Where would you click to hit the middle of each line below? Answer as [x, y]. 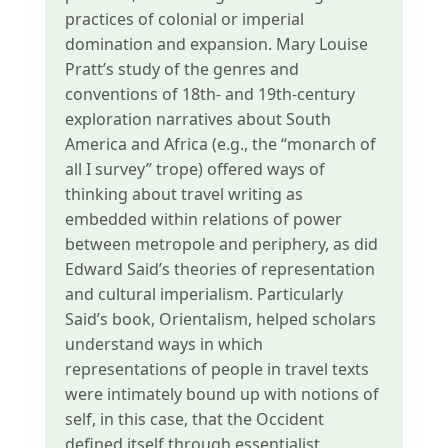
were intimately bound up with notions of [221, 394]
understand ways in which [163, 344]
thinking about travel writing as [183, 194]
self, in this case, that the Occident [194, 419]
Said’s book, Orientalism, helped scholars [220, 319]
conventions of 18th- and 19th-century [209, 94]
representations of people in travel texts [216, 369]
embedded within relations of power [203, 219]
